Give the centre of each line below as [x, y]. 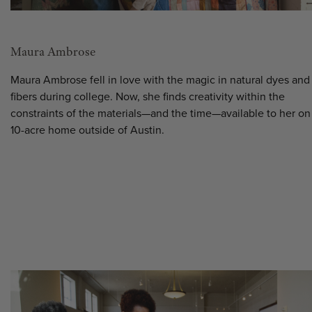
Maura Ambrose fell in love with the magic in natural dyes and [160, 80]
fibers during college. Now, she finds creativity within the [148, 96]
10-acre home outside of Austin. [87, 130]
